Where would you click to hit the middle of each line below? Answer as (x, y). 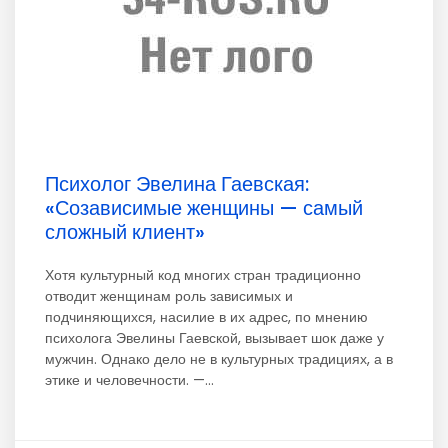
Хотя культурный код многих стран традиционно (203, 275)
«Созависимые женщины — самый (204, 208)
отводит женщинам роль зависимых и (169, 296)
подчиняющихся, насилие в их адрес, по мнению (206, 317)
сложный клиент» (125, 232)
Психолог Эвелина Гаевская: (177, 184)
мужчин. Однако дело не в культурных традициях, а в (219, 359)
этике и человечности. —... (129, 380)
